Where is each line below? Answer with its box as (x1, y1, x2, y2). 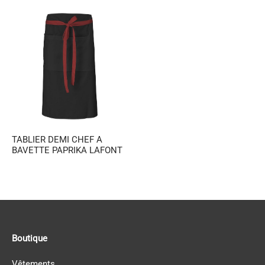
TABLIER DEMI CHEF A (12, 134, 102, 145)
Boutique (12, 232, 47, 244)
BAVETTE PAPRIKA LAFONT (12, 145, 122, 156)
